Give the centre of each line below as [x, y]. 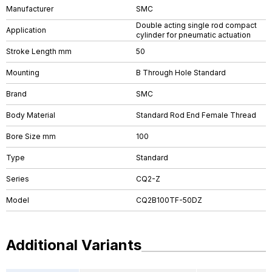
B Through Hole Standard [181, 73]
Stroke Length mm [39, 51]
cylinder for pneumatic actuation [193, 35]
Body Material [31, 115]
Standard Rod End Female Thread [196, 115]
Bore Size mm [31, 136]
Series [18, 179]
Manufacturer [30, 9]
